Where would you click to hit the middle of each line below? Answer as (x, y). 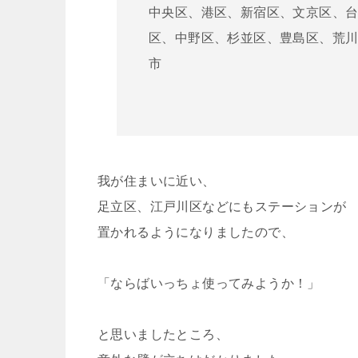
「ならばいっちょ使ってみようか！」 (209, 283)
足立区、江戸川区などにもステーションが (222, 206)
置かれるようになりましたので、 (196, 232)
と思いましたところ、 (163, 334)
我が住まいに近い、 (157, 181)
